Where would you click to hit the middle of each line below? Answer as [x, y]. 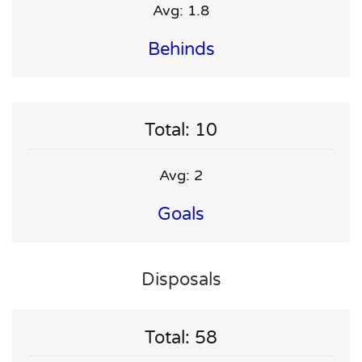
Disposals [181, 279]
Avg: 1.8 [181, 11]
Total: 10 [181, 130]
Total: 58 [181, 337]
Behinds [181, 50]
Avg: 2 [181, 175]
